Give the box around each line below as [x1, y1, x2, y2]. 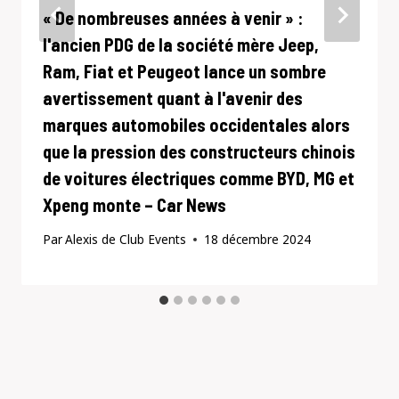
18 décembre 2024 [204, 231, 312, 248]
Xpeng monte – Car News [43, 193, 226, 216]
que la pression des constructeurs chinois [43, 140, 355, 162]
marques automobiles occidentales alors [43, 113, 350, 135]
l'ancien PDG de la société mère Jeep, [43, 33, 319, 55]
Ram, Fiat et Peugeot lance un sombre [43, 60, 326, 82]
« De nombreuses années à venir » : [43, 6, 303, 28]
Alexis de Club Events [65, 231, 187, 248]
